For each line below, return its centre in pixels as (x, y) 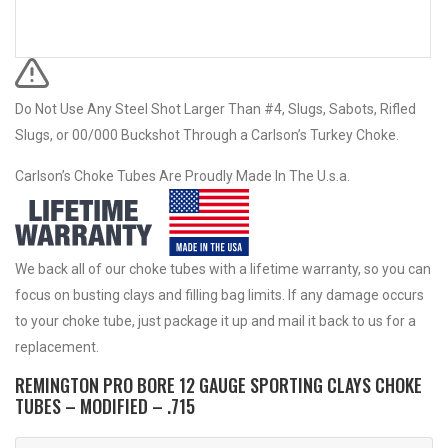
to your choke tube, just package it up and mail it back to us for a (215, 320)
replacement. (57, 346)
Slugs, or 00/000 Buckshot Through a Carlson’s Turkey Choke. (207, 134)
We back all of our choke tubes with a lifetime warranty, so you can (223, 268)
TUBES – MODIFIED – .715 (105, 405)
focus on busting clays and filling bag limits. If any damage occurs (219, 294)
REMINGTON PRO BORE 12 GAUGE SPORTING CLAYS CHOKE (218, 384)
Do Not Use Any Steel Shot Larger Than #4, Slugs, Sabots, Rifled (215, 108)
